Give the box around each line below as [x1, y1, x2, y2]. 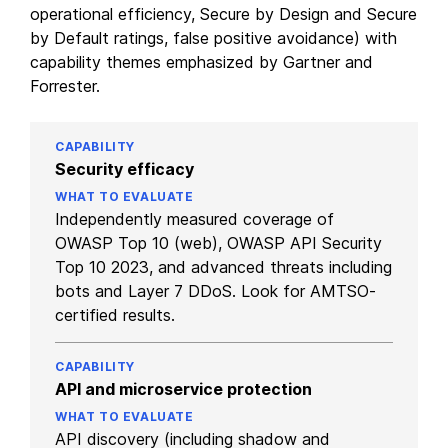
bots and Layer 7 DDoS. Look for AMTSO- [55, 280, 376, 301]
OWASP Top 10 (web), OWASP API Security [55, 232, 382, 253]
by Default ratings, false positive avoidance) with [30, 27, 397, 48]
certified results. [55, 304, 175, 325]
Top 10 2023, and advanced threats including [55, 256, 392, 277]
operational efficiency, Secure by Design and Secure [30, 3, 417, 24]
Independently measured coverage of [55, 208, 334, 229]
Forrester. [30, 75, 100, 96]
